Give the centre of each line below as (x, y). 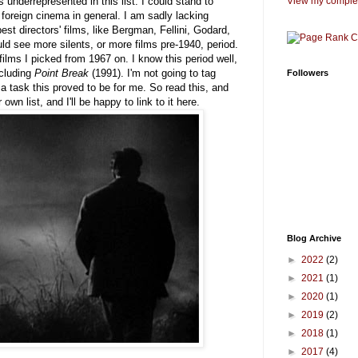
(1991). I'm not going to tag (152, 73)
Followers (308, 73)
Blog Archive (314, 238)
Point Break (62, 73)
